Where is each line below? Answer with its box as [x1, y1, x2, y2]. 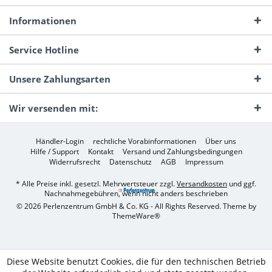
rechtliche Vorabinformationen [93, 135, 196, 146]
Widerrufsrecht [49, 156, 100, 167]
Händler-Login [36, 135, 84, 146]
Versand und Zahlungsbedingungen [122, 146, 242, 157]
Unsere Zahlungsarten [9, 73, 110, 86]
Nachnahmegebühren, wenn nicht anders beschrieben [44, 188, 228, 199]
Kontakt [87, 146, 114, 157]
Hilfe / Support [30, 146, 79, 157]
